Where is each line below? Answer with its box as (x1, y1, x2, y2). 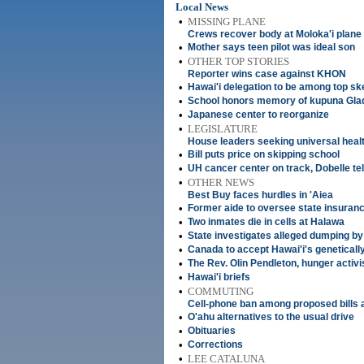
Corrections (188, 339, 243, 350)
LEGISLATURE (188, 123, 258, 135)
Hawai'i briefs (188, 271, 250, 283)
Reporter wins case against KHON (188, 68, 346, 80)
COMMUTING (188, 285, 253, 297)
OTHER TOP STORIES (188, 55, 289, 67)
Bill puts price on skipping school (188, 149, 340, 160)
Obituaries (188, 325, 236, 336)
